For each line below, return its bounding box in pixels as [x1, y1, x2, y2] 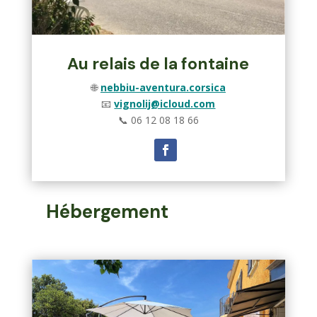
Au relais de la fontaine [67, 52, 250, 74]
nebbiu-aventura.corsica [100, 80, 226, 94]
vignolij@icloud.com [114, 96, 216, 110]
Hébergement [45, 199, 168, 224]
